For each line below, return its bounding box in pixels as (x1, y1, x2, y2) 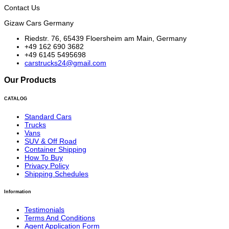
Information (4, 189, 31, 194)
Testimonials (25, 205, 64, 214)
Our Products (4, 75, 56, 85)
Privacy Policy (25, 161, 69, 170)
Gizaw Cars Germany (4, 18, 74, 27)
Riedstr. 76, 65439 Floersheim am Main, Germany (25, 34, 187, 42)
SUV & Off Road (25, 136, 77, 145)
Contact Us (4, 3, 40, 12)
